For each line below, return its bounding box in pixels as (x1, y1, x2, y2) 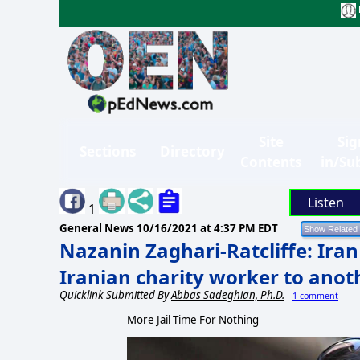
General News (59, 220, 137, 235)
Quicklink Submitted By (59, 287, 171, 302)
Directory (160, 142, 225, 162)
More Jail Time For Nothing (126, 312, 259, 327)
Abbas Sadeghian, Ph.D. (171, 287, 284, 302)
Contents (240, 152, 301, 171)
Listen (307, 193, 344, 211)
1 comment (292, 289, 338, 301)
